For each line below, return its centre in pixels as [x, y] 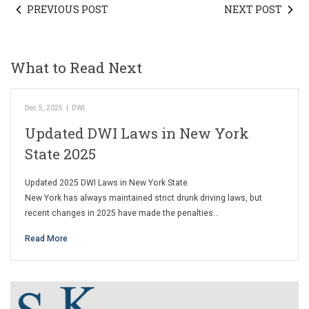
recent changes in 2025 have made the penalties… [122, 213]
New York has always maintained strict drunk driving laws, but [143, 198]
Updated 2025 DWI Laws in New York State [106, 183]
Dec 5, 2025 [44, 108]
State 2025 [60, 154]
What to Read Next [76, 68]
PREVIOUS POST [68, 10]
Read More [46, 239]
